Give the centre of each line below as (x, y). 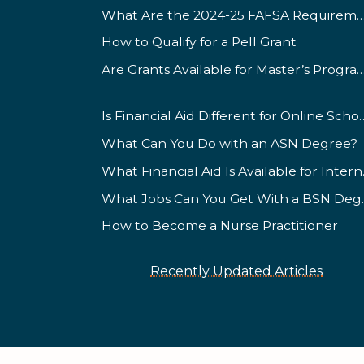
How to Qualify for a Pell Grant (199, 42)
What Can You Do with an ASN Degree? (230, 144)
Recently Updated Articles (237, 271)
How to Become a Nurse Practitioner (220, 226)
